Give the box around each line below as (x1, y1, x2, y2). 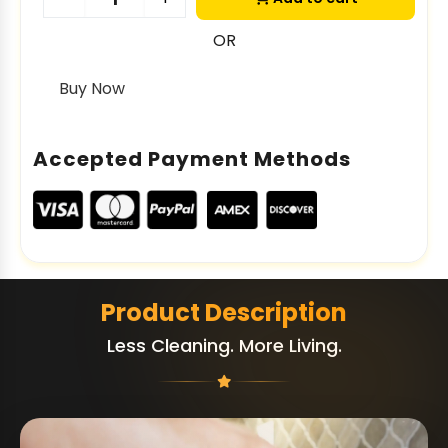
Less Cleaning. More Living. (106, 332, 342, 358)
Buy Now (59, 77, 125, 101)
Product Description (101, 295, 347, 329)
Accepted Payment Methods (33, 144, 351, 173)
